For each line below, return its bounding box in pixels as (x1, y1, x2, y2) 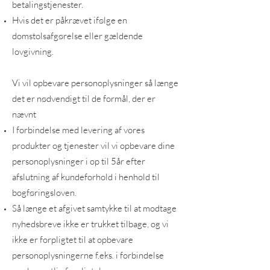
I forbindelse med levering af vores (12, 124, 145, 136)
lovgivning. (12, 46, 54, 57)
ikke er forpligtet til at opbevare (12, 234, 133, 245)
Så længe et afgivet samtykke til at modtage (12, 202, 177, 214)
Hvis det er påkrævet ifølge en (12, 14, 127, 26)
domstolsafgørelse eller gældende (12, 30, 143, 42)
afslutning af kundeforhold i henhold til (12, 171, 160, 183)
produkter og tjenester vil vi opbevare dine (12, 140, 175, 151)
